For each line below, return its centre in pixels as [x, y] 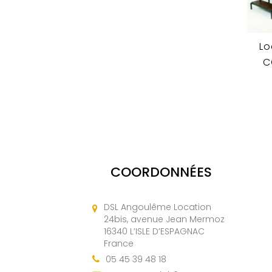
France [119, 244]
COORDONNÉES [161, 172]
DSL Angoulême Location [158, 207]
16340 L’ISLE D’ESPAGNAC [154, 232]
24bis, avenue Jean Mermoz [164, 219]
